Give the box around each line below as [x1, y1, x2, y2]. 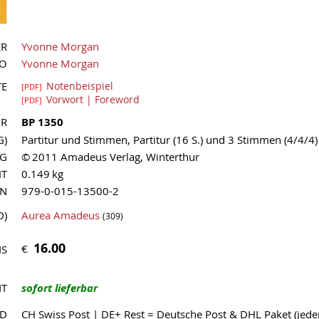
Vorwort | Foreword [46, 93, 140, 107]
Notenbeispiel [46, 79, 113, 93]
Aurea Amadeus [21, 208, 100, 223]
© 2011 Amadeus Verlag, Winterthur [21, 150, 199, 164]
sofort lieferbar [21, 281, 98, 296]
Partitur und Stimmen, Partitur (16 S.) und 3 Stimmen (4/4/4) [21, 132, 318, 147]
